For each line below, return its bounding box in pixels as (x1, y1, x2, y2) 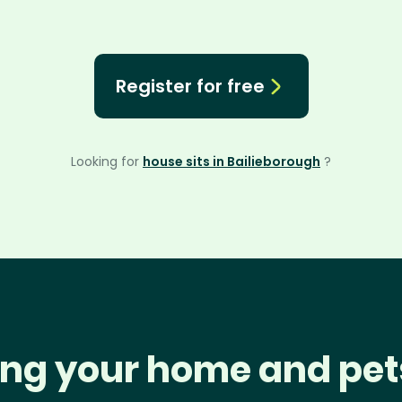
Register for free (115, 74, 265, 99)
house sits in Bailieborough (143, 153, 320, 170)
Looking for (71, 153, 143, 170)
